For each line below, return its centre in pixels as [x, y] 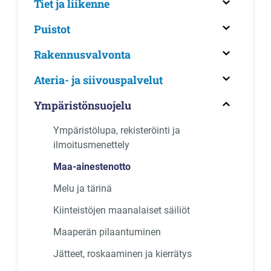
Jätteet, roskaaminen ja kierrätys [122, 254]
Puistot [52, 29]
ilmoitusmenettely [91, 145]
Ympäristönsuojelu [83, 105]
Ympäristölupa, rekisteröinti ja [117, 130]
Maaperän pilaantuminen [107, 232]
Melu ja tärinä [83, 188]
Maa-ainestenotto [92, 167]
